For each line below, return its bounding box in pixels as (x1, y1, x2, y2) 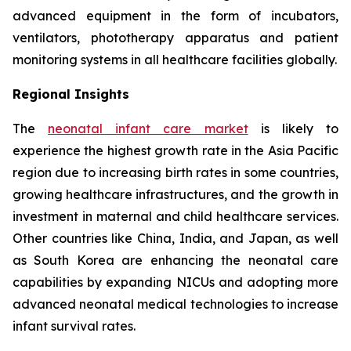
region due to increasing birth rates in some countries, (13, 164, 338, 180)
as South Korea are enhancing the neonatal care (13, 251, 338, 268)
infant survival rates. (13, 317, 136, 334)
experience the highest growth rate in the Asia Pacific (13, 142, 338, 158)
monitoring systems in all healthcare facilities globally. (13, 51, 337, 67)
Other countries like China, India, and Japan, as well (13, 230, 338, 246)
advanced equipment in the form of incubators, (13, 7, 338, 24)
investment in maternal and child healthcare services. (13, 208, 338, 224)
